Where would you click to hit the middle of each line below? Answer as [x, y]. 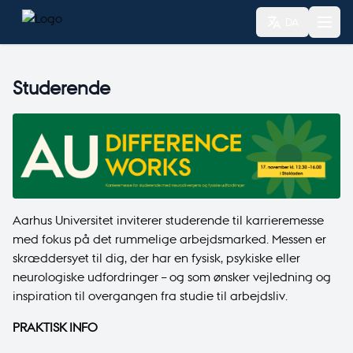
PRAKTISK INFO [55, 328]
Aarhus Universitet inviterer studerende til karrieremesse [168, 221]
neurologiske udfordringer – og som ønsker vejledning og [172, 277]
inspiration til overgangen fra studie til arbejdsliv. [152, 296]
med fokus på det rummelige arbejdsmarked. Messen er [169, 240]
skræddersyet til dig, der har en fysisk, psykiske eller [156, 258]
